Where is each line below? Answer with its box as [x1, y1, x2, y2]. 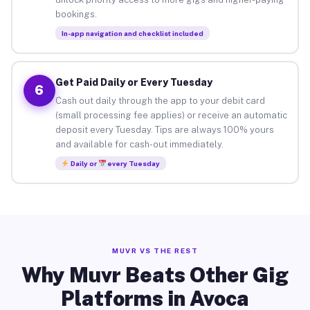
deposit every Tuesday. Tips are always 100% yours [55, 124, 274, 135]
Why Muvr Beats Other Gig [21, 262, 289, 287]
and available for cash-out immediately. [55, 138, 224, 149]
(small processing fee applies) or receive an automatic [55, 109, 287, 120]
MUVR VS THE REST [112, 246, 198, 255]
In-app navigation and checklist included [61, 28, 203, 37]
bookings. [55, 8, 97, 19]
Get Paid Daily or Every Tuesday [55, 76, 212, 88]
